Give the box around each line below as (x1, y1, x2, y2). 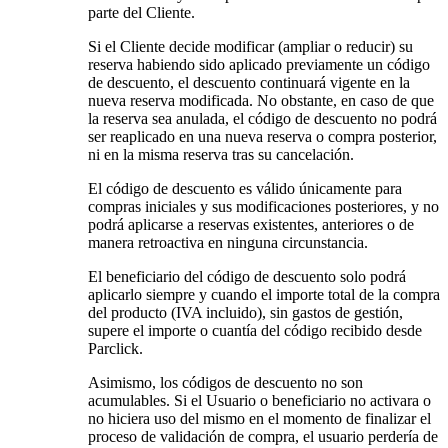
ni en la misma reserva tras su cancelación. (88, 146, 354, 164)
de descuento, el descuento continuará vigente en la (88, 74, 410, 92)
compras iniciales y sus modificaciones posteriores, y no (88, 198, 439, 216)
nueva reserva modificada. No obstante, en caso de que (88, 92, 434, 110)
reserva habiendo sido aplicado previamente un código (88, 56, 430, 74)
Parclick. (88, 340, 143, 358)
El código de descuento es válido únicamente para (88, 180, 402, 198)
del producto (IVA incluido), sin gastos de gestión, (88, 304, 403, 322)
